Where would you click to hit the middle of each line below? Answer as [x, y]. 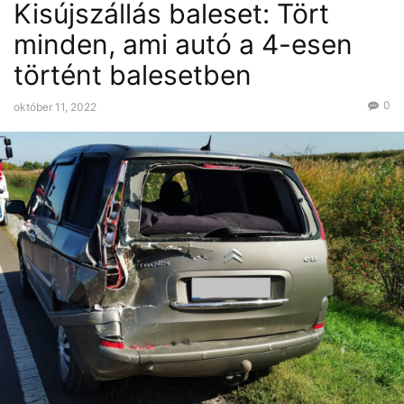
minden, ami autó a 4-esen [183, 44]
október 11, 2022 [55, 107]
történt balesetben [133, 75]
